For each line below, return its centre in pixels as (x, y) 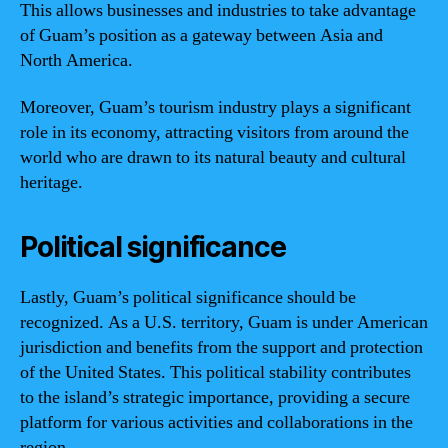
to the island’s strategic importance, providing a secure (215, 397)
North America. (76, 60)
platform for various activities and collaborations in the (216, 422)
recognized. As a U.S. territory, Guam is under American (224, 322)
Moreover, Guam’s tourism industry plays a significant (215, 107)
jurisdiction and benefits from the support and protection (221, 347)
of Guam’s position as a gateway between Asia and (201, 35)
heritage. (51, 182)
